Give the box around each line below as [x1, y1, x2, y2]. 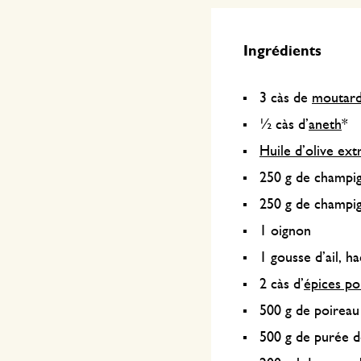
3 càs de [259, 91, 312, 106]
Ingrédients [243, 44, 326, 59]
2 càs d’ [259, 277, 304, 292]
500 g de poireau [259, 304, 359, 318]
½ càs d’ [259, 118, 309, 132]
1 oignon [259, 224, 311, 239]
